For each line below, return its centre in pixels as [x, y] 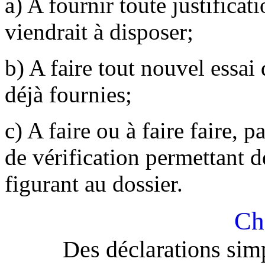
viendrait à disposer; [99, 31]
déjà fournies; [68, 94]
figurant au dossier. [94, 183]
